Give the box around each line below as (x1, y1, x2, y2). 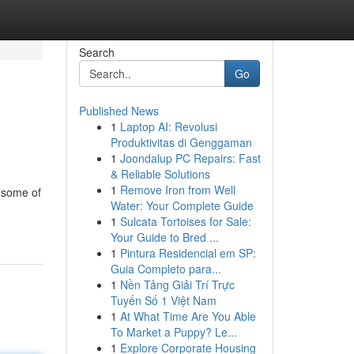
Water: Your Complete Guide (110, 198, 254, 213)
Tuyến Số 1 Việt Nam (110, 292, 217, 308)
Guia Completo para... (110, 261, 221, 277)
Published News (78, 103, 159, 119)
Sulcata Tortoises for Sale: (119, 213, 251, 229)
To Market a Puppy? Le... (110, 324, 237, 340)
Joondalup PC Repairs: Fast (119, 150, 261, 166)
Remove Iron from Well (119, 182, 235, 198)
